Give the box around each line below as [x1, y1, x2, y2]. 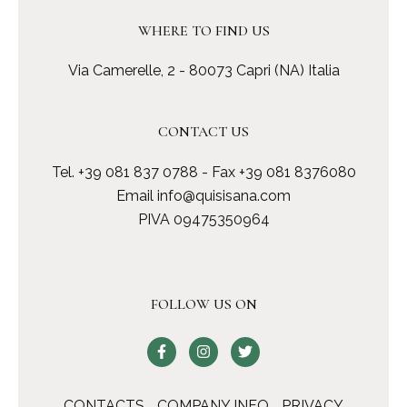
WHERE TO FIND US [137, 21, 270, 40]
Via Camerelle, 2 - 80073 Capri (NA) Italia [67, 62, 340, 80]
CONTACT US [158, 123, 249, 142]
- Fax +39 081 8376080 [197, 163, 356, 181]
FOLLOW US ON [150, 294, 257, 313]
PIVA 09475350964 [137, 210, 270, 228]
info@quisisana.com [157, 186, 291, 204]
